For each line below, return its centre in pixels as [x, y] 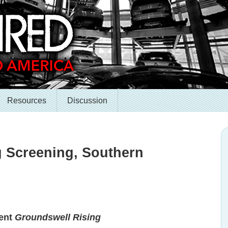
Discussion [87, 101]
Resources [27, 101]
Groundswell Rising [58, 217]
